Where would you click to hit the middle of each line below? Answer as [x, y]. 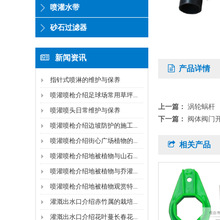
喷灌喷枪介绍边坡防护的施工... [94, 125]
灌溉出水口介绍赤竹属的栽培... [94, 202]
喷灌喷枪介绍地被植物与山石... [94, 156]
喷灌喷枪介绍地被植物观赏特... [94, 186]
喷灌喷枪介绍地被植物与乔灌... [94, 171]
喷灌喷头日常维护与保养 [85, 110]
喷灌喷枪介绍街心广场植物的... [94, 141]
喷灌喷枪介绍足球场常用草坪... [94, 95]
